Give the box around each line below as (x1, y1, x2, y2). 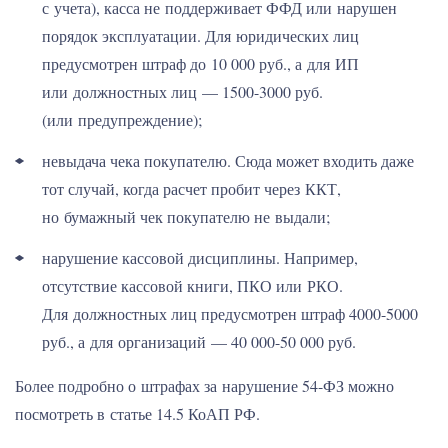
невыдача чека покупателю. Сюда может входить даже (42, 150, 414, 171)
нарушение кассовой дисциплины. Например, (42, 247, 358, 268)
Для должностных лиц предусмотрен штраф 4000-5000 (42, 303, 418, 324)
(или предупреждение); (42, 109, 202, 130)
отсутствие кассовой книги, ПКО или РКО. (42, 275, 343, 296)
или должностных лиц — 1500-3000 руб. (42, 81, 323, 102)
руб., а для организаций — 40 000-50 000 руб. (42, 331, 356, 352)
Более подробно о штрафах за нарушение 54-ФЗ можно (15, 375, 394, 396)
